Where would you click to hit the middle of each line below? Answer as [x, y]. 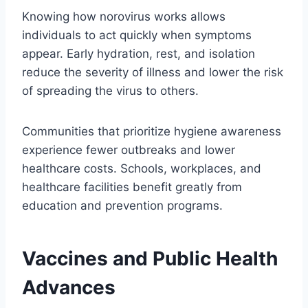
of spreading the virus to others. [110, 90]
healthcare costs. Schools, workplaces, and [142, 168]
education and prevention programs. [122, 205]
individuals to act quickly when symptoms [137, 35]
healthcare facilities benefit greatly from [132, 187]
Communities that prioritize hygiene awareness [152, 131]
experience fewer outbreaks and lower [129, 150]
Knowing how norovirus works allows [124, 16]
